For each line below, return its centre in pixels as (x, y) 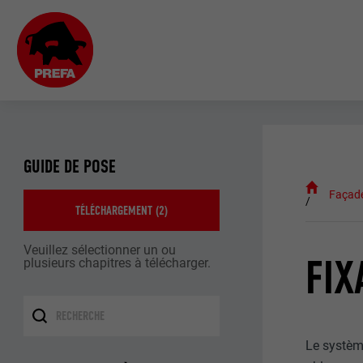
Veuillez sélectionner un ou (100, 250)
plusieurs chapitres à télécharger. (117, 263)
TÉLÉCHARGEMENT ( (117, 210)
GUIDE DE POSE (70, 167)
